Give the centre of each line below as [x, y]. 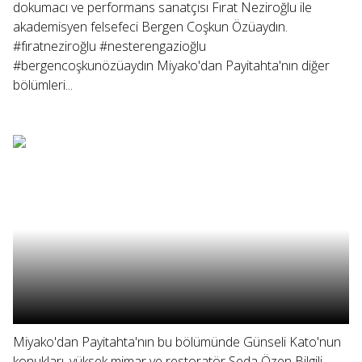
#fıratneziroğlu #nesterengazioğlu [109, 46]
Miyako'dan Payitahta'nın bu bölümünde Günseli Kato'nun [177, 342]
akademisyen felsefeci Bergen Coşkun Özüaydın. [150, 27]
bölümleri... [43, 85]
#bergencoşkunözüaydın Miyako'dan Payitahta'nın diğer [171, 65]
